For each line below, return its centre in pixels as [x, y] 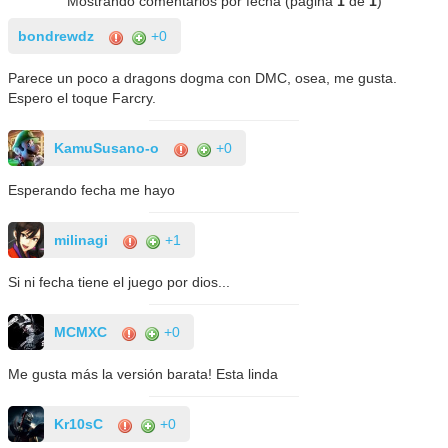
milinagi [81, 240]
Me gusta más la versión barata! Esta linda [143, 374]
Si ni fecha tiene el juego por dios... [119, 282]
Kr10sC [79, 424]
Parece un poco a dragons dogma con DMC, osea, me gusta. [203, 78]
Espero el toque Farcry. [82, 98]
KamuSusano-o [107, 148]
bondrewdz [56, 36]
